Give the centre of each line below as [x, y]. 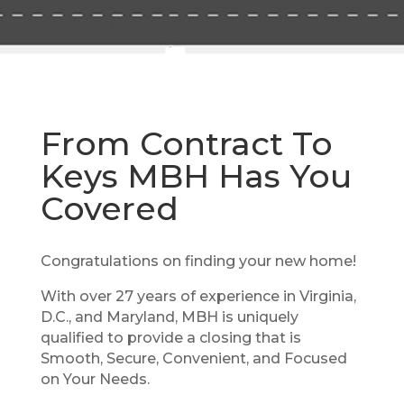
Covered [109, 208]
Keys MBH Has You [196, 176]
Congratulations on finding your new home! [198, 261]
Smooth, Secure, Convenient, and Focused [193, 358]
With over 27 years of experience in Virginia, [198, 296]
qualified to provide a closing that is [170, 338]
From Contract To [186, 143]
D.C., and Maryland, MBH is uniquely [169, 317]
